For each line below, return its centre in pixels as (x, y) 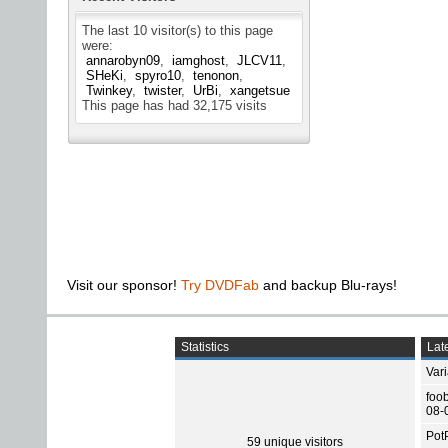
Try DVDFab (220, 285)
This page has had (137, 106)
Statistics (203, 347)
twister (162, 91)
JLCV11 (259, 61)
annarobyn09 (123, 61)
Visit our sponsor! (124, 285)
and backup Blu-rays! (328, 285)
